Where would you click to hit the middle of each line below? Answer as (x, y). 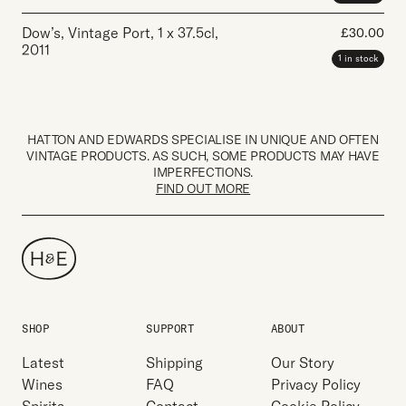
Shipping (175, 363)
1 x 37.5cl (186, 33)
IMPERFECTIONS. (203, 173)
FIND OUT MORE (203, 189)
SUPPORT (170, 329)
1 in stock (358, 59)
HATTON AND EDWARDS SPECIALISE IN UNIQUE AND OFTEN (203, 140)
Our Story (302, 363)
